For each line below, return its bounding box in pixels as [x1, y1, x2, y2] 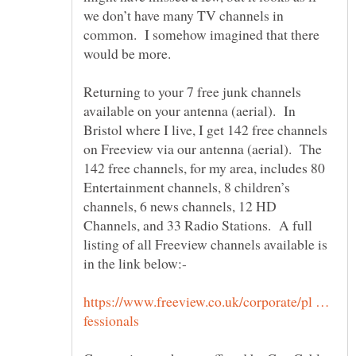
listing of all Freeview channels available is [83, 234, 327, 254]
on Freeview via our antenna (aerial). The [83, 139, 322, 159]
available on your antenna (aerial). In [83, 101, 296, 121]
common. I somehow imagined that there [83, 25, 319, 44]
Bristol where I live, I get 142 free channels [83, 120, 327, 140]
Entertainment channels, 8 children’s [83, 177, 290, 197]
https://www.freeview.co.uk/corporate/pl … [83, 292, 330, 311]
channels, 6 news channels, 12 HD [83, 196, 277, 216]
